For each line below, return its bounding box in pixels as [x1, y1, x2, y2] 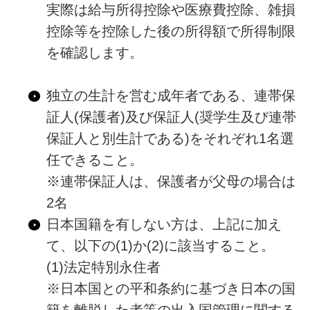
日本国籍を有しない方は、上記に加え [46, 217, 282, 232]
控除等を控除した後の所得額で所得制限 [46, 24, 295, 39]
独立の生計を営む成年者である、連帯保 [46, 88, 295, 104]
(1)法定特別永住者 [46, 259, 161, 275]
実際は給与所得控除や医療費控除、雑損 [46, 2, 295, 18]
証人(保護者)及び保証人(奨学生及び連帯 [46, 109, 296, 125]
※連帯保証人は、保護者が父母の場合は [46, 174, 295, 190]
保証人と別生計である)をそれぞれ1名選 [46, 131, 294, 147]
